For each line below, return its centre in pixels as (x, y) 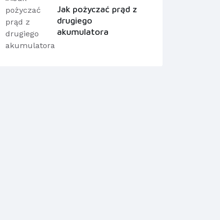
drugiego (74, 20)
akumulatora (82, 31)
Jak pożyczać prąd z (97, 9)
